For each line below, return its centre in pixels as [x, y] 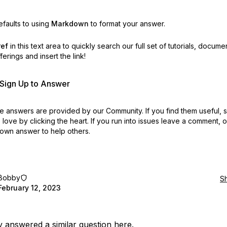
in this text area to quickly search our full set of [88, 46]
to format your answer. [128, 24]
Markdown [70, 24]
